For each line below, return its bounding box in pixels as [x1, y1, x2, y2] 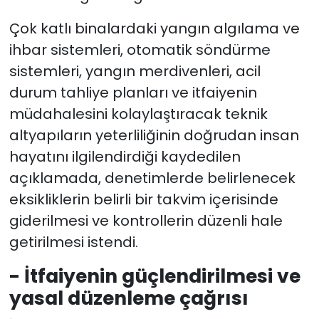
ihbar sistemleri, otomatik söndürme [9, 40, 271, 61]
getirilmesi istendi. [9, 232, 138, 253]
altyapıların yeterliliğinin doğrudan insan [9, 125, 299, 146]
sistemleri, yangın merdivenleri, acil [9, 61, 261, 82]
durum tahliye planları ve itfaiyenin [9, 83, 257, 103]
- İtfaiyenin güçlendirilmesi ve [9, 263, 300, 290]
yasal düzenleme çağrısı [9, 285, 249, 312]
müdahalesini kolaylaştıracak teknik [9, 104, 268, 125]
